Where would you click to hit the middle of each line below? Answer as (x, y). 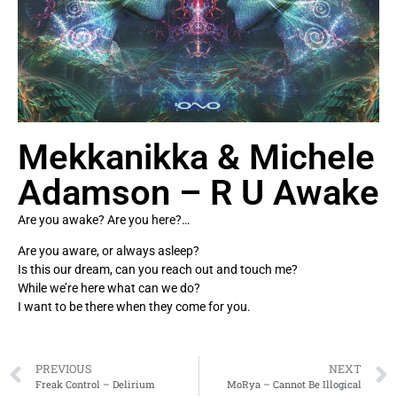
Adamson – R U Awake (198, 193)
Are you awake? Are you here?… (104, 220)
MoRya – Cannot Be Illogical (294, 384)
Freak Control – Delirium (95, 384)
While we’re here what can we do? (109, 288)
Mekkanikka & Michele (196, 157)
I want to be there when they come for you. (134, 307)
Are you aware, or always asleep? (109, 251)
